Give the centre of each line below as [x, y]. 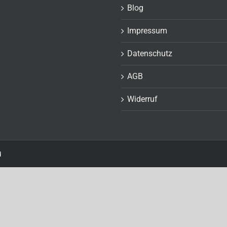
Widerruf [142, 99]
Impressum [147, 31]
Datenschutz [150, 54]
